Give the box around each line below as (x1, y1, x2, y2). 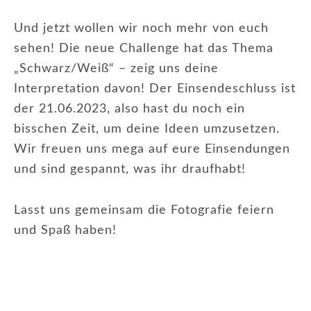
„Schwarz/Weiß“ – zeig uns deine (14, 62, 219, 75)
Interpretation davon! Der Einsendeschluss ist (14, 83, 296, 95)
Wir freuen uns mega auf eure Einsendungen (14, 143, 290, 155)
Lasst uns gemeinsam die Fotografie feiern (14, 204, 274, 217)
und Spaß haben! (14, 224, 117, 237)
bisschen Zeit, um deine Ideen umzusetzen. (14, 123, 280, 135)
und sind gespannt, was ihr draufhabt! (14, 163, 246, 176)
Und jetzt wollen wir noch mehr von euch (14, 22, 269, 35)
